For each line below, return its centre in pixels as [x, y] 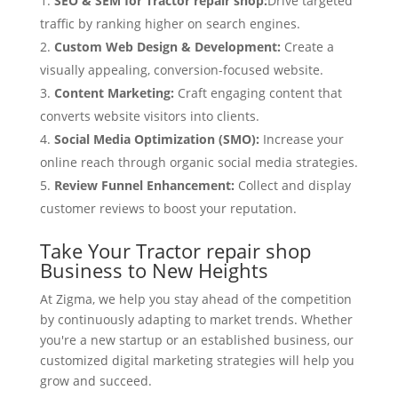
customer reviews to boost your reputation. [168, 209]
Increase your [303, 139]
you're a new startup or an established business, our [196, 340]
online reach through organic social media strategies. [199, 163]
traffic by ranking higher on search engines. [170, 24]
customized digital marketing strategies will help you [197, 361]
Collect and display [292, 186]
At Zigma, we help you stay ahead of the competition [195, 299]
